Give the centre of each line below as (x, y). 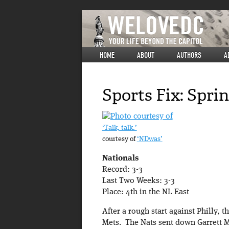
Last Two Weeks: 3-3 (138, 181)
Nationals (120, 159)
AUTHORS (189, 55)
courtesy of (119, 140)
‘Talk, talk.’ (119, 128)
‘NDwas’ (150, 140)
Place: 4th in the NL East (145, 192)
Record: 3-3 (122, 170)
